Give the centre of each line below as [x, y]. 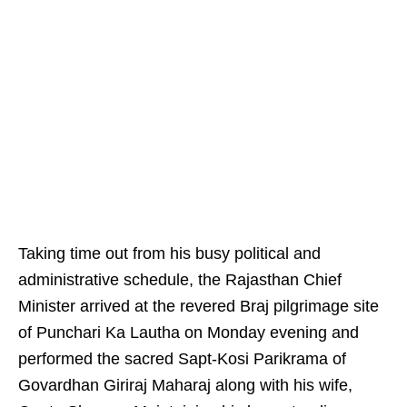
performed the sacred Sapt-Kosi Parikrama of [182, 359]
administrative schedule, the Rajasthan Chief [180, 280]
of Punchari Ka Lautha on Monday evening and [189, 333]
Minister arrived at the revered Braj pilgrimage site [199, 307]
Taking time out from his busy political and [169, 254]
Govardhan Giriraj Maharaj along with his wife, [185, 386]
